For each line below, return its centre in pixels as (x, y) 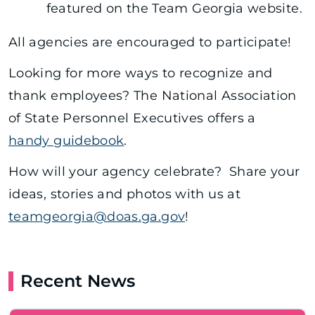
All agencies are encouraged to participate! (150, 42)
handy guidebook (66, 140)
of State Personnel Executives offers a (132, 118)
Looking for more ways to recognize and (141, 73)
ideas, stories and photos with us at (127, 194)
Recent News (78, 281)
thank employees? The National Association (153, 95)
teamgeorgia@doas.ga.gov (97, 216)
